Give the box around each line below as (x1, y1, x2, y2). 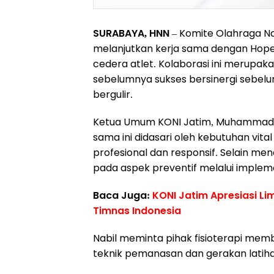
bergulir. (93, 87, 133, 102)
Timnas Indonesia (93, 204, 181, 218)
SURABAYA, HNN (93, 26, 169, 40)
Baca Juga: (93, 188, 152, 202)
